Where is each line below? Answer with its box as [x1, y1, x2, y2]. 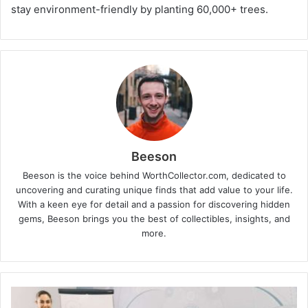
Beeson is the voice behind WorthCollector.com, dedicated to [22, 170, 286, 181]
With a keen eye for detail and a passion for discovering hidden [18, 199, 290, 210]
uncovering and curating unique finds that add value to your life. [15, 184, 293, 196]
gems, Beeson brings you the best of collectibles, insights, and [18, 213, 290, 225]
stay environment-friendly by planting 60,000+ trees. [11, 3, 268, 16]
